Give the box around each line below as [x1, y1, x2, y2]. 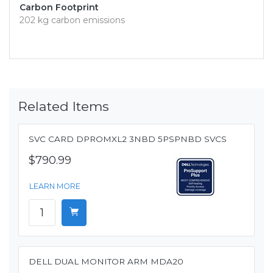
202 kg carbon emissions [19, 15, 125, 26]
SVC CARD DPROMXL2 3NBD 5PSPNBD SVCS [29, 134, 227, 144]
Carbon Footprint [19, 2, 99, 13]
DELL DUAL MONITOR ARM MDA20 [29, 257, 183, 267]
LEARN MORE [29, 182, 80, 191]
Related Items [18, 98, 109, 115]
